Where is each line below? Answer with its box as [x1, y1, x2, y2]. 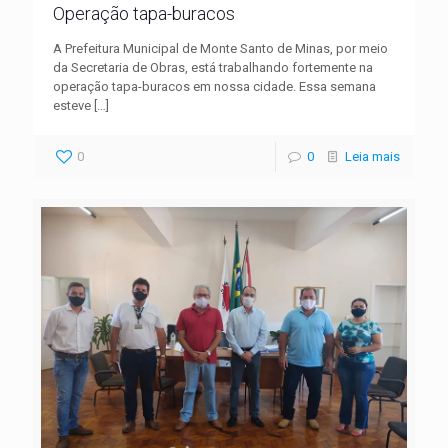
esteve [53, 98, 91, 114]
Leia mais [345, 149, 400, 165]
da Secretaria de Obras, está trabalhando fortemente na [53, 60, 373, 76]
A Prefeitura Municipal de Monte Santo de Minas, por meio [53, 41, 388, 57]
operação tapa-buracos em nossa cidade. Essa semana [53, 79, 376, 95]
